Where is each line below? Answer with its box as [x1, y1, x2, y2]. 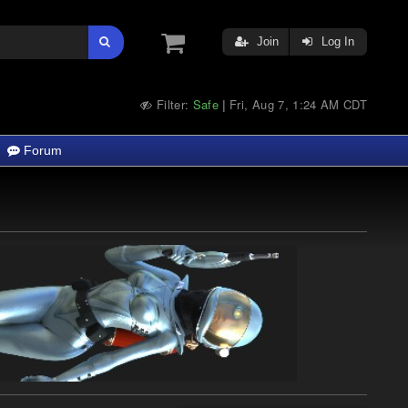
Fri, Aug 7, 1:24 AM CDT [229, 96, 367, 113]
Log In [318, 35, 354, 48]
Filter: [152, 96, 193, 113]
